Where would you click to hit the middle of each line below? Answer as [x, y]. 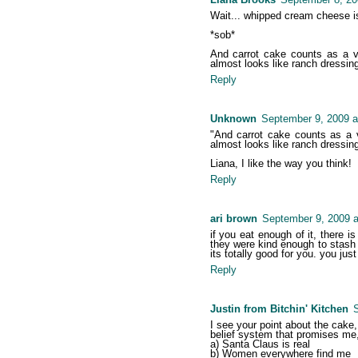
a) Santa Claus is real [260, 344]
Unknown [233, 119]
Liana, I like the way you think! [280, 164]
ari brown [233, 219]
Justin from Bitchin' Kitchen [279, 309]
